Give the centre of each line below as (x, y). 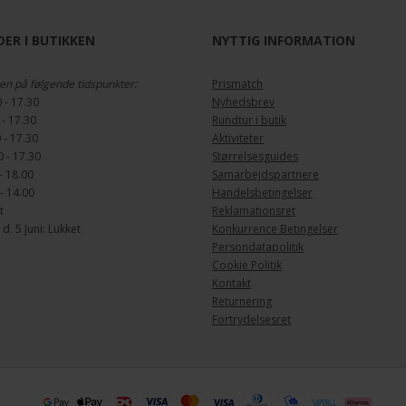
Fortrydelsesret (251, 320)
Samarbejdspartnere (266, 175)
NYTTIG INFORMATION (284, 41)
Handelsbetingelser (262, 193)
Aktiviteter (238, 139)
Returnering (242, 302)
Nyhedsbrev (243, 102)
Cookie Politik (247, 266)
